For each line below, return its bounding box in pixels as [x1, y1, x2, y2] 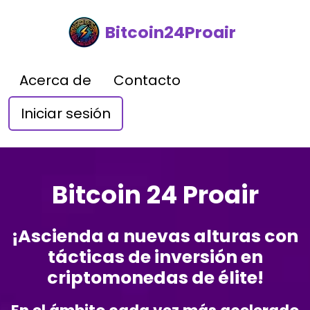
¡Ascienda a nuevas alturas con [12, 224, 298, 248]
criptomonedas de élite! [46, 266, 264, 290]
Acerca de [19, 71, 91, 90]
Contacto [113, 71, 181, 90]
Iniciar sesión [21, 104, 111, 123]
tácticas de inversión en [47, 245, 263, 269]
